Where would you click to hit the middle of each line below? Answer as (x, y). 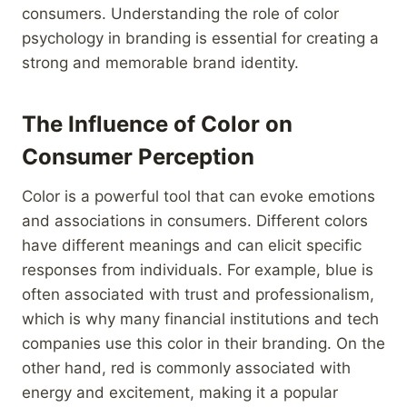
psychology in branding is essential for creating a (200, 38)
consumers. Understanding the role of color (180, 13)
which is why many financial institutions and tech (200, 318)
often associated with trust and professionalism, (198, 294)
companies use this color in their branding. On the (203, 343)
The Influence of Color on (157, 124)
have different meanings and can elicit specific (192, 245)
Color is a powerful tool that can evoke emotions (199, 196)
